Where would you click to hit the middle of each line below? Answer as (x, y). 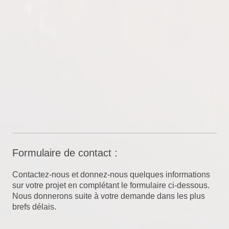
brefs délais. (34, 207)
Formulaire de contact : (65, 153)
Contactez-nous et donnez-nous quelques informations (111, 174)
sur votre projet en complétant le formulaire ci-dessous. (111, 185)
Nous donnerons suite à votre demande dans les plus (109, 196)
